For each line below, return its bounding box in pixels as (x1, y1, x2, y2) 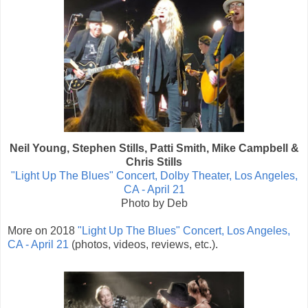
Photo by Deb (120, 197, 188, 210)
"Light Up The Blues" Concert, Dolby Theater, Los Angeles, (10, 170, 298, 182)
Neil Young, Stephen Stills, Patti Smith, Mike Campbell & (9, 142, 299, 155)
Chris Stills (126, 156, 182, 168)
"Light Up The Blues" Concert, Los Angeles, (78, 225, 290, 237)
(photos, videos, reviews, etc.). (71, 239, 218, 251)
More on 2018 (8, 225, 78, 237)
